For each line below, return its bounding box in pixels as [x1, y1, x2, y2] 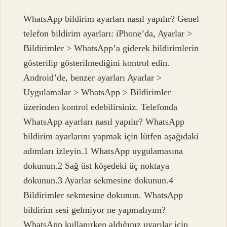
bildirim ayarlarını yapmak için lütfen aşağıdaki [23, 131, 199, 142]
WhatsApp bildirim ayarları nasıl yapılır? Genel [23, 14, 200, 24]
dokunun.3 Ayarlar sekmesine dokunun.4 [23, 175, 174, 186]
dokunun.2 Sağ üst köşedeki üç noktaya [23, 161, 170, 171]
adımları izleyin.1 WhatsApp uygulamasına [23, 146, 183, 157]
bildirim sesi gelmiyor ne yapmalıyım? [23, 205, 166, 215]
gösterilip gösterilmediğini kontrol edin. [23, 58, 170, 68]
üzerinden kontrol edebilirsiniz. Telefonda [23, 102, 178, 112]
